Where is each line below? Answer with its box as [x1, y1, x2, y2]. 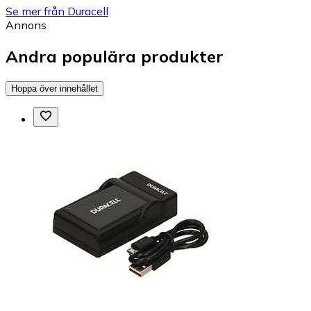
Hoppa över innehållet [11, 83, 98, 94]
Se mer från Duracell [6, 3, 108, 18]
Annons [6, 17, 47, 32]
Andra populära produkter [6, 45, 224, 67]
